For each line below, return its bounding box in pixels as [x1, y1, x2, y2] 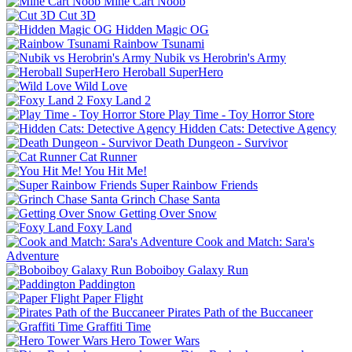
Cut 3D [59, 8, 96, 22]
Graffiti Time [86, 319, 151, 333]
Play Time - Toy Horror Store [168, 107, 314, 121]
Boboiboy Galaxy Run [135, 262, 248, 277]
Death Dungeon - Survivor [155, 135, 288, 149]
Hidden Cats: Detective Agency [179, 121, 336, 135]
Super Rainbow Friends [140, 178, 258, 192]
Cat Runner [79, 149, 137, 163]
